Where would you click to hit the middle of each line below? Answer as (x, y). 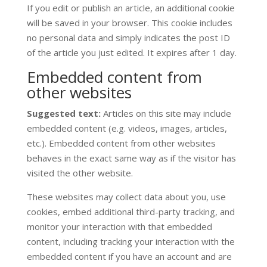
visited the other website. (80, 173)
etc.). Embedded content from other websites (121, 143)
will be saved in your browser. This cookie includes (129, 23)
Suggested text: (65, 113)
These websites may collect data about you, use (126, 197)
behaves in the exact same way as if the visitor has (131, 158)
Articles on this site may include (167, 113)
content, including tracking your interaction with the (131, 241)
